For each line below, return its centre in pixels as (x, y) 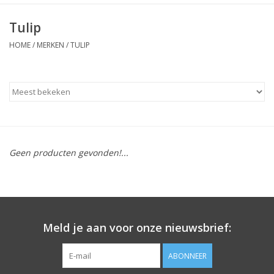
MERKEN (50, 45)
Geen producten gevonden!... (69, 152)
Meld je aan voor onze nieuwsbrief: (137, 227)
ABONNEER (187, 256)
